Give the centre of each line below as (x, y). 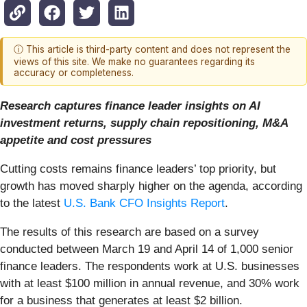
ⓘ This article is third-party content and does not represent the (152, 50)
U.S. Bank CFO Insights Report (144, 203)
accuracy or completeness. (74, 73)
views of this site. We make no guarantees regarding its (134, 62)
